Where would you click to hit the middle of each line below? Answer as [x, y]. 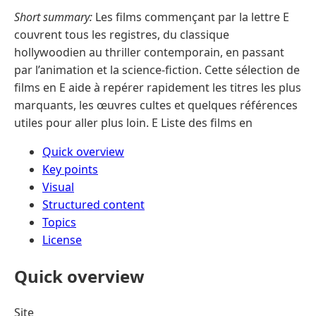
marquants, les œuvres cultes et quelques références [156, 105]
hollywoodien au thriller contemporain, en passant [149, 52]
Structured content [93, 204]
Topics [59, 222]
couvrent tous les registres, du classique [122, 34]
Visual [58, 187]
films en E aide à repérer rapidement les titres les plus [158, 87]
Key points [70, 169]
